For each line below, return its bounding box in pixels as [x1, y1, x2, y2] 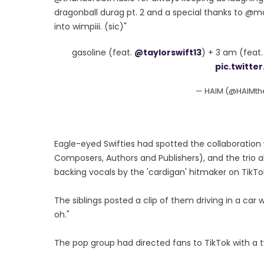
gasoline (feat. [71, 46, 134, 58]
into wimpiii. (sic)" [54, 20, 127, 32]
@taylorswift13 [134, 46, 202, 58]
